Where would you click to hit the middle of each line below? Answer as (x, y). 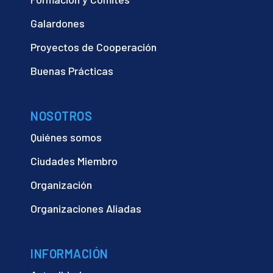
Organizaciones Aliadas (86, 208)
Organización (61, 184)
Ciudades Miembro (74, 161)
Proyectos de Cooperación (94, 47)
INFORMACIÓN (69, 253)
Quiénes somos (66, 137)
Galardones (58, 23)
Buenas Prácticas (72, 70)
